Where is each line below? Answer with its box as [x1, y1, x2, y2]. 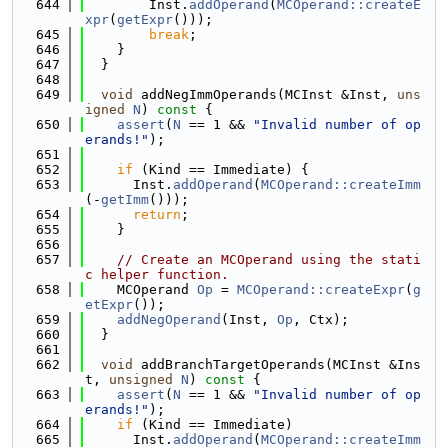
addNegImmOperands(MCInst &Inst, [133, 87, 397, 102]
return [133, 207, 181, 222]
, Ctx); [293, 312, 349, 327]
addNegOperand [117, 312, 221, 327]
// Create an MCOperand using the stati [117, 252, 421, 267]
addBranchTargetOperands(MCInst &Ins [133, 357, 421, 372]
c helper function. [85, 267, 229, 282]
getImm [101, 192, 149, 207]
